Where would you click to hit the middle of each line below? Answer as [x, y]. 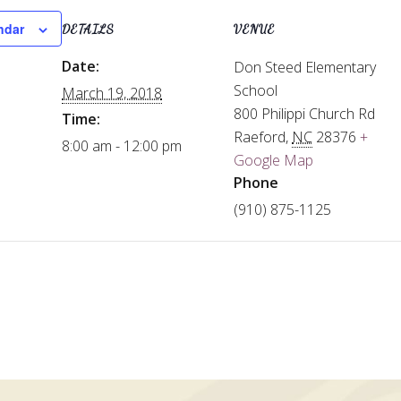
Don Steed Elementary [305, 67]
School [256, 90]
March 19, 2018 [112, 93]
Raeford [260, 137]
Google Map [274, 160]
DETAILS [88, 29]
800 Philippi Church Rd [305, 114]
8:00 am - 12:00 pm [122, 146]
